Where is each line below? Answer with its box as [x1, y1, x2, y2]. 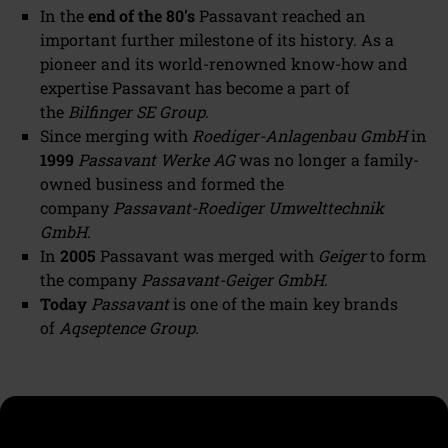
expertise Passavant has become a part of [40, 76, 350, 98]
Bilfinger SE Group [68, 100, 205, 122]
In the [40, 4, 88, 26]
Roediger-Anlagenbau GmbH [192, 124, 407, 146]
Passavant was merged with [100, 244, 318, 266]
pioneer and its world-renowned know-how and [40, 52, 408, 74]
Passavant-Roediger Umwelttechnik [113, 196, 384, 218]
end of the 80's [88, 4, 199, 26]
